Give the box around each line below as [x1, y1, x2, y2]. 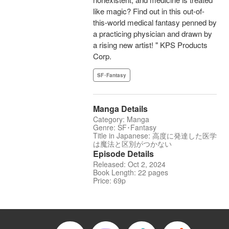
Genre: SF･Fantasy [93, 122, 156, 133]
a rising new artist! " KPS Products [93, 39, 208, 51]
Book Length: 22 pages [93, 167, 168, 178]
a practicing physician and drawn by [93, 28, 212, 39]
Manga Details [93, 103, 148, 115]
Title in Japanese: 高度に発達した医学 [93, 130, 217, 141]
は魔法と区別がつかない [93, 139, 172, 149]
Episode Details [93, 148, 154, 160]
